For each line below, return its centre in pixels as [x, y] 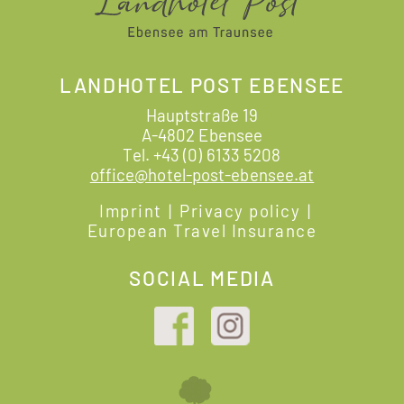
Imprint [131, 211]
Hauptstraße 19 [202, 115]
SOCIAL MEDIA [202, 278]
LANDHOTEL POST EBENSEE [202, 84]
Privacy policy [240, 211]
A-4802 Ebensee [202, 134]
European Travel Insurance [202, 231]
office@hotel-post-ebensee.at [202, 174]
